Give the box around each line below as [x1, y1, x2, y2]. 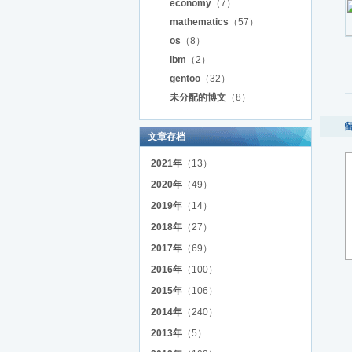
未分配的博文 [170, 92, 226, 103]
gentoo [170, 73, 200, 84]
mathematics [170, 16, 229, 27]
